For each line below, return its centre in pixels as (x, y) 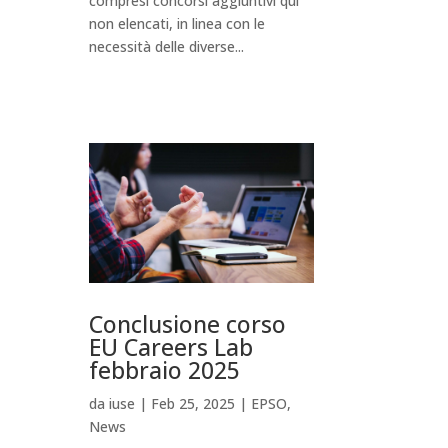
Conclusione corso (188, 324)
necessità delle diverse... (167, 46)
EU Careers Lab (171, 347)
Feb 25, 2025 (193, 404)
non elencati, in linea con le (177, 23)
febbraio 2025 (165, 370)
